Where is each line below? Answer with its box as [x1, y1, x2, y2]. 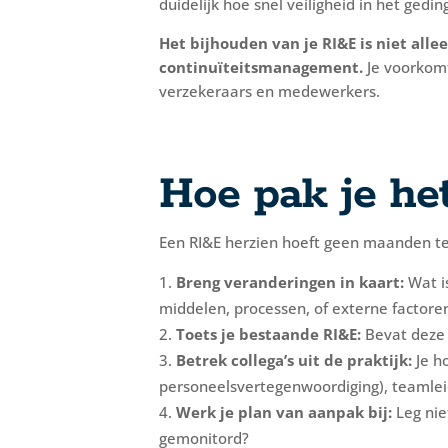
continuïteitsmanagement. [159, 56, 364, 77]
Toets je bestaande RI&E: [176, 323, 362, 344]
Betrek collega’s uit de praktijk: [176, 349, 413, 370]
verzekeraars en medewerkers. [159, 80, 381, 101]
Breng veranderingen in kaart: [176, 271, 405, 292]
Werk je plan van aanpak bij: [176, 401, 393, 422]
